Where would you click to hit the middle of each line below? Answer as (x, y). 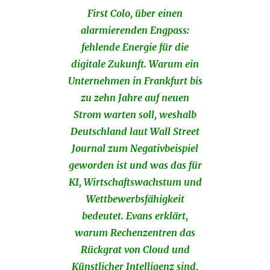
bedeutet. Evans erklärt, (135, 216)
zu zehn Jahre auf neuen (135, 98)
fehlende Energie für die (135, 47)
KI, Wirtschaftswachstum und (135, 182)
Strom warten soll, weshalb (135, 115)
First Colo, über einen (135, 14)
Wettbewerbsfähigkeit (135, 199)
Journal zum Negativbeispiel (135, 149)
